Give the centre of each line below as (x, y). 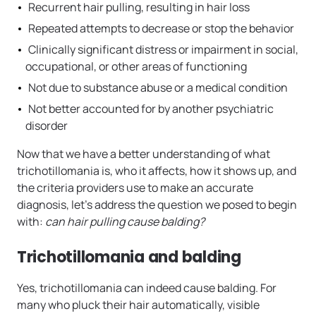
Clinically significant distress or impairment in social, (163, 50)
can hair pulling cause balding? (126, 222)
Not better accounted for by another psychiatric (151, 109)
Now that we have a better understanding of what (144, 154)
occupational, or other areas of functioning (136, 67)
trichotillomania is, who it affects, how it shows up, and (157, 171)
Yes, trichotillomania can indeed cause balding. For (147, 288)
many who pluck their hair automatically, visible (138, 305)
